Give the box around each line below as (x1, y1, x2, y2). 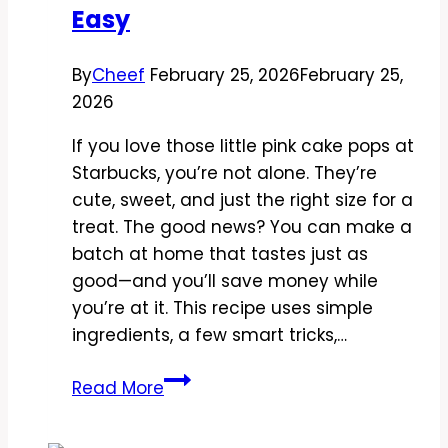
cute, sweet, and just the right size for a (72, 187, 413, 212)
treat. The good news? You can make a (72, 214, 412, 239)
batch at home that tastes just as (72, 241, 368, 266)
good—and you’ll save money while (72, 268, 378, 293)
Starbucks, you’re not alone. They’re (72, 160, 377, 185)
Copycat (163, 365, 238, 390)
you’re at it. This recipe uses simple (72, 295, 373, 320)
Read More (72, 375, 164, 400)
